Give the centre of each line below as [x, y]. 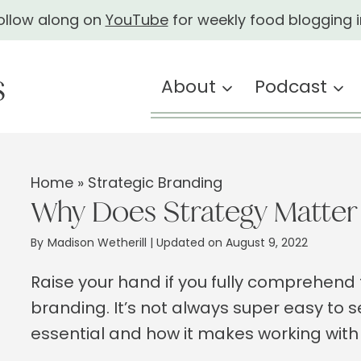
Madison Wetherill [99, 243]
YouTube [137, 20]
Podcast [291, 87]
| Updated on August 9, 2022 [229, 243]
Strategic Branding [156, 183]
